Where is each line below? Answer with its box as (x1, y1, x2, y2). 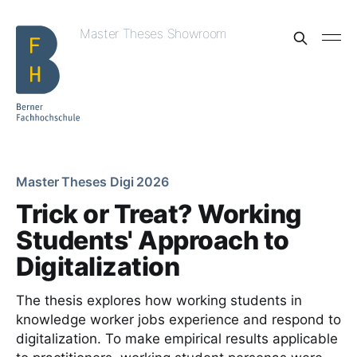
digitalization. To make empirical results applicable (16, 331, 338, 347)
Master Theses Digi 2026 (16, 174, 170, 190)
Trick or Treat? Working (16, 198, 302, 229)
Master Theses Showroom (80, 25, 226, 41)
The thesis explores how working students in (16, 292, 302, 308)
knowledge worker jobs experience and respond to (16, 312, 341, 328)
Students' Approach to (16, 225, 289, 256)
